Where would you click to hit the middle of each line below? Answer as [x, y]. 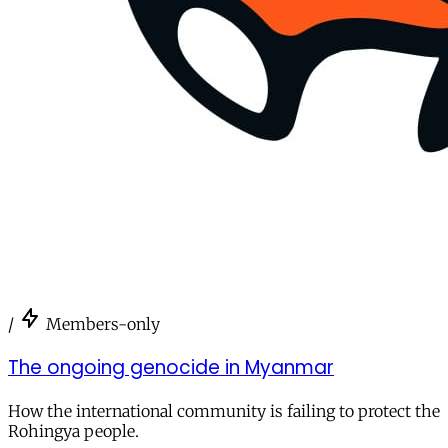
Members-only [103, 324]
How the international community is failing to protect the [224, 410]
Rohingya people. [73, 430]
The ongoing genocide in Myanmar [171, 367]
